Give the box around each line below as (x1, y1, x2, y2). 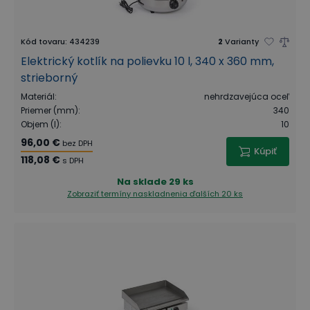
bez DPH (62, 138, 93, 149)
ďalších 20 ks (190, 188, 243, 199)
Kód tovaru (21, 36, 65, 47)
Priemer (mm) (21, 104, 78, 116)
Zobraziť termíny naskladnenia (67, 188, 190, 199)
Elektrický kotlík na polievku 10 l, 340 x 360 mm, (21, 53, 274, 69)
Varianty (225, 36, 259, 47)
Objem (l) (21, 118, 60, 130)
